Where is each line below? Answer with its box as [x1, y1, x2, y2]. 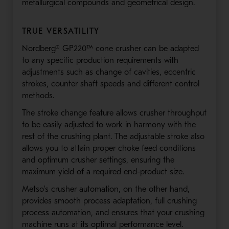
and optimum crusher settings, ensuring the [21, 155, 174, 165]
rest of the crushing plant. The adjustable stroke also [21, 131, 204, 141]
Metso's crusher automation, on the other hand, [21, 184, 190, 194]
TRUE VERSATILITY [21, 26, 100, 36]
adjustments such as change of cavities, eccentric [21, 67, 196, 77]
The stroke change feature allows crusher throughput [21, 108, 207, 118]
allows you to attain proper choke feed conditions [21, 143, 196, 153]
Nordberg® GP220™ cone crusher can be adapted [21, 43, 199, 53]
